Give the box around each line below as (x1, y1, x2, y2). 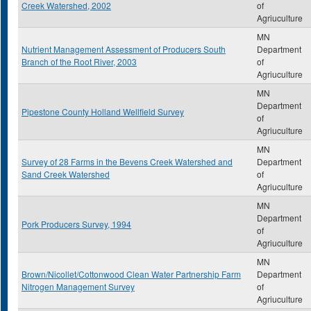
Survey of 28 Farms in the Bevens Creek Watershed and (22, 155, 233, 167)
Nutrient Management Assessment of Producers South (22, 43, 226, 55)
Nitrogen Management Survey (22, 280, 135, 292)
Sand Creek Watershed (22, 168, 110, 180)
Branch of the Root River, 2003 (22, 56, 137, 67)
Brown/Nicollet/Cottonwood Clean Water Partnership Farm (22, 268, 241, 280)
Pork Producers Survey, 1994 (22, 218, 131, 230)
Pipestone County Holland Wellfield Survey (22, 106, 184, 117)
